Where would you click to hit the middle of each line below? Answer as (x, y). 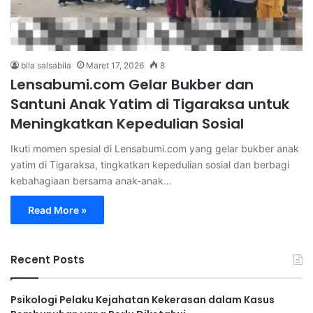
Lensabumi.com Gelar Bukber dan (132, 84)
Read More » (57, 210)
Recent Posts (48, 259)
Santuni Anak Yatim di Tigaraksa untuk (150, 104)
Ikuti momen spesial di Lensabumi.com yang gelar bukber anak (155, 148)
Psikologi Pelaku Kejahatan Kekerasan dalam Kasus (143, 299)
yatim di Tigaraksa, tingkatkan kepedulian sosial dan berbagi (150, 164)
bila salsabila (46, 65)
